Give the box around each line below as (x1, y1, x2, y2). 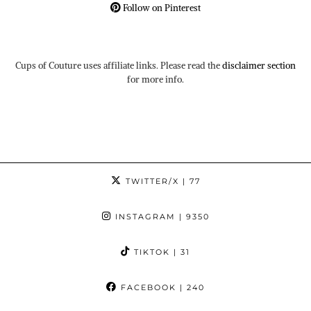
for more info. (127, 74, 184, 86)
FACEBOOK (117, 283, 176, 293)
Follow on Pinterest (121, 2, 201, 15)
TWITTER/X (121, 176, 179, 187)
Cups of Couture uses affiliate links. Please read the (15, 60, 222, 72)
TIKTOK (131, 247, 170, 258)
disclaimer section (222, 60, 296, 72)
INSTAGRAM (111, 212, 176, 222)
